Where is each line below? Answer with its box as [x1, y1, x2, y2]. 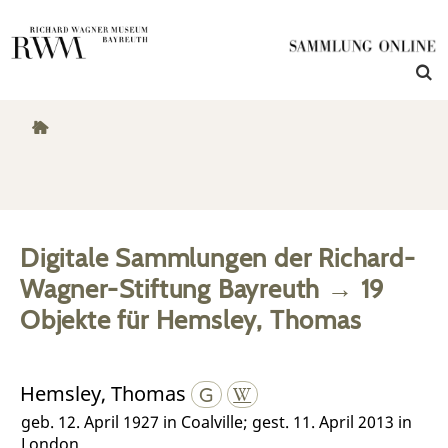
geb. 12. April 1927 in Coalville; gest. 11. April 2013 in [21, 410, 413, 433]
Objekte [20, 304, 111, 335]
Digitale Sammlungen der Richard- [20, 242, 416, 273]
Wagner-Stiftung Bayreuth [20, 273, 321, 304]
